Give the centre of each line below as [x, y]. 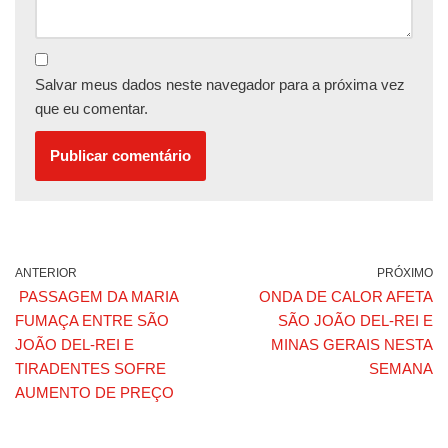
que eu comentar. [91, 109]
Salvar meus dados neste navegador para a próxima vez [220, 85]
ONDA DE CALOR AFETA [346, 297]
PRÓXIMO [405, 273]
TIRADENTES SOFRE [90, 369]
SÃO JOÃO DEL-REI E [355, 321]
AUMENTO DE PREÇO [94, 393]
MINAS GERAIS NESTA [352, 345]
